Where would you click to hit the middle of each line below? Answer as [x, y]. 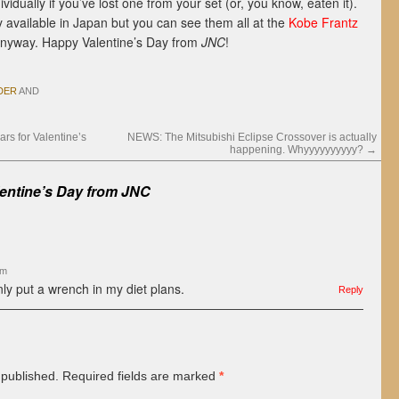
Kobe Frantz [323, 22]
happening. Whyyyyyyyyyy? [298, 150]
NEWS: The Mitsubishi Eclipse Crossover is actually [252, 137]
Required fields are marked [139, 376]
